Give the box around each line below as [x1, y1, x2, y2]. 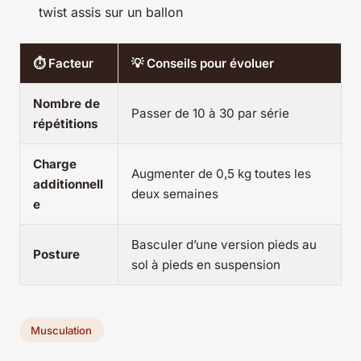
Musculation [31, 323, 93, 337]
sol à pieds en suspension [131, 256, 280, 272]
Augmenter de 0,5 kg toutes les [131, 165, 311, 181]
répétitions [33, 115, 98, 131]
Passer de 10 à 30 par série [131, 105, 289, 121]
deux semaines [131, 185, 218, 201]
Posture [33, 246, 80, 262]
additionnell [33, 176, 103, 192]
